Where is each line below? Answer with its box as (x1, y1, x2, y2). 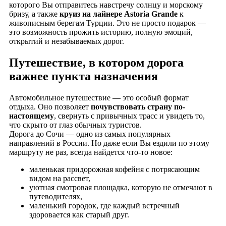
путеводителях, (29, 192, 82, 201)
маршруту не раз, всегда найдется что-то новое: (9, 147, 173, 156)
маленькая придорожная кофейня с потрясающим (29, 164, 200, 174)
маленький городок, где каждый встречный (29, 201, 180, 210)
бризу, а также (9, 9, 60, 18)
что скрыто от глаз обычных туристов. (9, 120, 142, 129)
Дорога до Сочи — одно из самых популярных (9, 129, 171, 138)
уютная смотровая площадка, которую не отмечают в (29, 183, 212, 192)
